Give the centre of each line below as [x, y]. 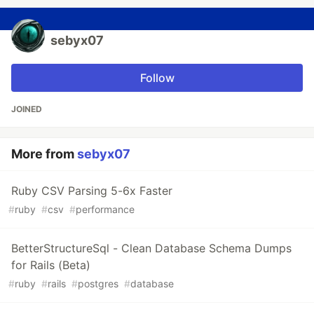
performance [105, 209]
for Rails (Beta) [51, 265]
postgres [98, 283]
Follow [157, 77]
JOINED [27, 109]
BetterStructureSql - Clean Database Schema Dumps [151, 248]
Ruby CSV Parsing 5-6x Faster [92, 190]
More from [44, 153]
